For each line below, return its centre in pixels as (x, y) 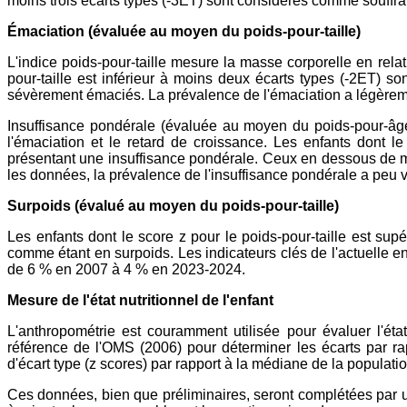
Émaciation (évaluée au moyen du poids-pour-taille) (186, 32)
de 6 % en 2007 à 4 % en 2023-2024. (126, 270)
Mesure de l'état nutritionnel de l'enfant (142, 301)
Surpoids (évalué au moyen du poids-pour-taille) (173, 206)
